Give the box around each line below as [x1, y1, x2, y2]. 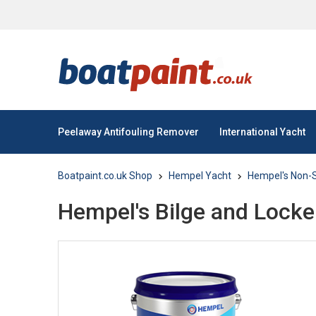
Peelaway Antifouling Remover [58, 126, 199, 138]
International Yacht [219, 126, 306, 138]
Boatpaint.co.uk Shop [58, 170, 152, 181]
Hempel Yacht [169, 170, 231, 181]
